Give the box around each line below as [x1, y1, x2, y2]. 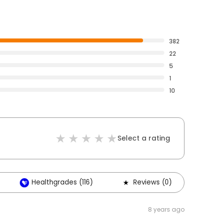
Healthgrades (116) [32, 178, 93, 187]
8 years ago [148, 205, 184, 214]
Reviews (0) [133, 178, 172, 187]
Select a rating [117, 133, 170, 143]
